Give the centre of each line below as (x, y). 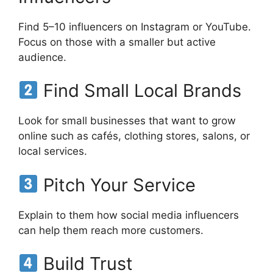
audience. (42, 57)
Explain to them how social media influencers (129, 215)
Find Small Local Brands (140, 90)
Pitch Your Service (117, 185)
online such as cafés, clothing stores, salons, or (134, 136)
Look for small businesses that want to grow (127, 121)
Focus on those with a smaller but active (117, 42)
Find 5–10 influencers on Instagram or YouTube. (135, 27)
